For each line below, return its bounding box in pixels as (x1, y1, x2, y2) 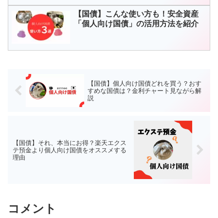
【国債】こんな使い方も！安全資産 (74, 9, 199, 18)
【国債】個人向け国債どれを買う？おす (87, 79, 201, 87)
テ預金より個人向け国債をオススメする (13, 146, 127, 154)
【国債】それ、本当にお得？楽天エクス (13, 139, 127, 146)
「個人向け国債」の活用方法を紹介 (74, 19, 206, 28)
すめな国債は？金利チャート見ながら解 (87, 87, 201, 94)
